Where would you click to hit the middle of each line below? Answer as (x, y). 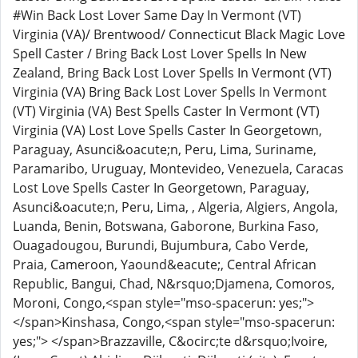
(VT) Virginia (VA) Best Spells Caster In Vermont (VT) (166, 111)
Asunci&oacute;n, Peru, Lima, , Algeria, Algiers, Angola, (175, 207)
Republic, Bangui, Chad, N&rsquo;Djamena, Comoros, (174, 284)
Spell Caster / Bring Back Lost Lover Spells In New (159, 54)
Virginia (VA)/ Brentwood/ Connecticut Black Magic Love (179, 34)
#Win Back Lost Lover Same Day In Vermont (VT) (157, 15)
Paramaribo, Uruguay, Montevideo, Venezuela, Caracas (178, 169)
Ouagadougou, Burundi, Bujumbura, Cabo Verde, (161, 245)
